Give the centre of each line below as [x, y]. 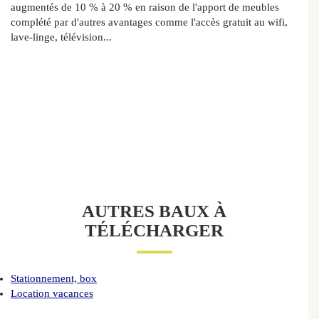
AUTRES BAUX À [154, 211]
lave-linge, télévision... [61, 37]
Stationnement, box [54, 279]
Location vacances [52, 294]
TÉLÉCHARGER [154, 231]
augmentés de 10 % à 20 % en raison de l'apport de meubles [145, 7]
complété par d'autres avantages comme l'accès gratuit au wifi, [149, 22]
